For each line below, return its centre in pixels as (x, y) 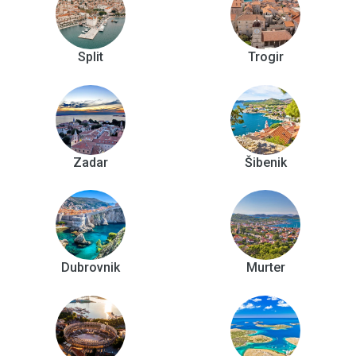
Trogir (265, 56)
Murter (265, 268)
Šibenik (265, 162)
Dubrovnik (91, 268)
